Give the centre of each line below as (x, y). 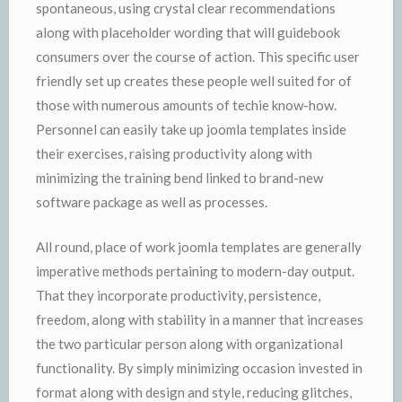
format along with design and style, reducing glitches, (194, 392)
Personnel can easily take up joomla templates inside (191, 129)
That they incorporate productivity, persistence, (178, 295)
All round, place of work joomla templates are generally (199, 246)
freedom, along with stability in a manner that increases (200, 319)
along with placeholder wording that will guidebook (188, 32)
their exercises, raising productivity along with (174, 153)
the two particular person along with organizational (189, 343)
